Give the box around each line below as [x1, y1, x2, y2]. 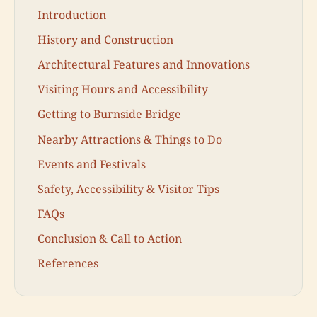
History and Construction [38, 31, 173, 47]
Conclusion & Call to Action [38, 231, 182, 247]
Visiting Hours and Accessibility [38, 81, 208, 98]
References [38, 255, 98, 272]
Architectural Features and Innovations [38, 56, 250, 72]
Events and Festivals [38, 156, 146, 172]
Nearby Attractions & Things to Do [38, 131, 222, 147]
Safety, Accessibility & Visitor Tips [38, 180, 219, 197]
